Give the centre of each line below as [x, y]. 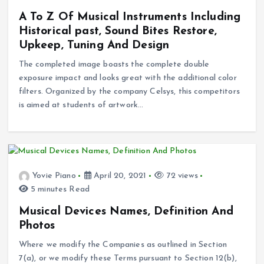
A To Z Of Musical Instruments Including [130, 17]
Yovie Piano [54, 176]
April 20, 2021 [119, 176]
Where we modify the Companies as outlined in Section [123, 245]
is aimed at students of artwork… [81, 105]
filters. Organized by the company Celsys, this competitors [129, 91]
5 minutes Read [59, 190]
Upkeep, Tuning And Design [94, 45]
